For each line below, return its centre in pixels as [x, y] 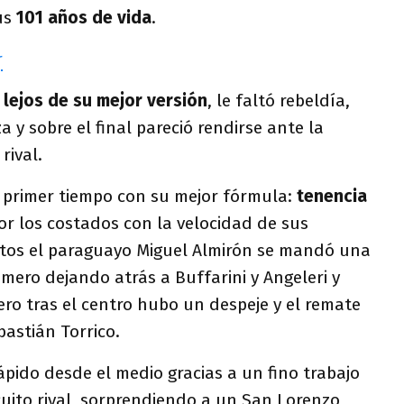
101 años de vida [84, 18]
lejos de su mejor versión [106, 101]
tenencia [332, 196]
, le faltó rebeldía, [279, 101]
